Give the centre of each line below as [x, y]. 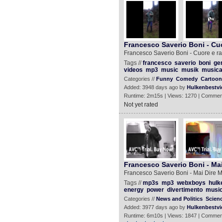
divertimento [185, 190]
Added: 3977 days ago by [155, 207]
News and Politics [179, 199]
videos [133, 70]
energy [134, 190]
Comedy [187, 79]
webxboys [191, 183]
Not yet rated [141, 105]
